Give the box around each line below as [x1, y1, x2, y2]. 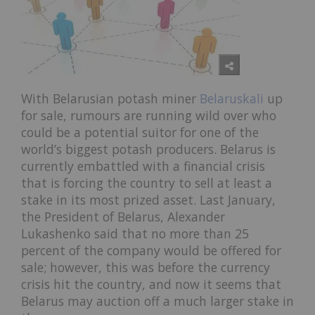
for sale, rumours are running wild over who [21, 107, 276, 124]
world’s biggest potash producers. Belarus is [21, 141, 276, 158]
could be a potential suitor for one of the [21, 124, 259, 141]
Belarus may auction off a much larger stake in [21, 292, 294, 310]
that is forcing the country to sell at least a [21, 174, 272, 192]
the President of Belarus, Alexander [21, 208, 225, 226]
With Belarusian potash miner [21, 90, 200, 108]
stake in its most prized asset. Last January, [21, 191, 276, 209]
